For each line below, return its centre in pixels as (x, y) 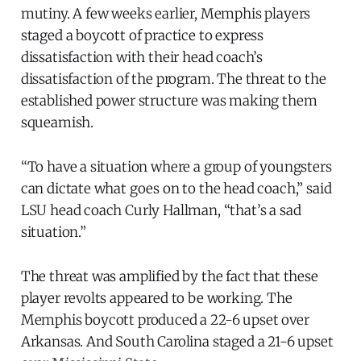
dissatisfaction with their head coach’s (142, 58)
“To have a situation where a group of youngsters (176, 167)
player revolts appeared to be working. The (156, 299)
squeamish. (57, 123)
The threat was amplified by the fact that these (169, 277)
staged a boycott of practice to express (142, 36)
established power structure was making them (169, 101)
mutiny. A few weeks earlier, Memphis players (166, 14)
